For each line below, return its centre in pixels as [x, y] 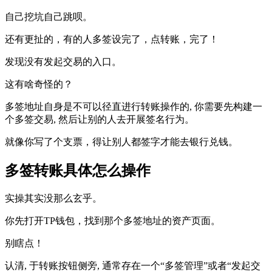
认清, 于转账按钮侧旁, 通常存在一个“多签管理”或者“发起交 [133, 265]
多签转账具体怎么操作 [78, 170]
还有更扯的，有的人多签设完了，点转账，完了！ [112, 39]
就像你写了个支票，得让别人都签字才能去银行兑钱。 [121, 141]
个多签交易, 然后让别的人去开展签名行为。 [100, 119]
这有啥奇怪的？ [39, 84]
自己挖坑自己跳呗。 [49, 16]
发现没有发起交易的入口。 [63, 61]
